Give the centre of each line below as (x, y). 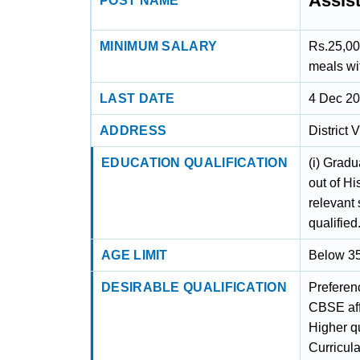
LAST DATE (137, 98)
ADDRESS (133, 131)
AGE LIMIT (135, 255)
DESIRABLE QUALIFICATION (194, 287)
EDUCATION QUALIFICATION (194, 163)
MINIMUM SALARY (159, 46)
